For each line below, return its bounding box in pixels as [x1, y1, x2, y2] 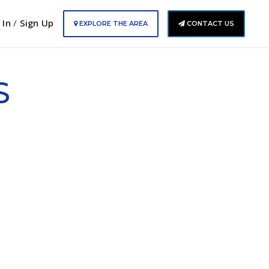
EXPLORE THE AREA [77, 19, 148, 28]
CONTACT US [184, 19, 234, 28]
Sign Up [19, 16, 54, 29]
